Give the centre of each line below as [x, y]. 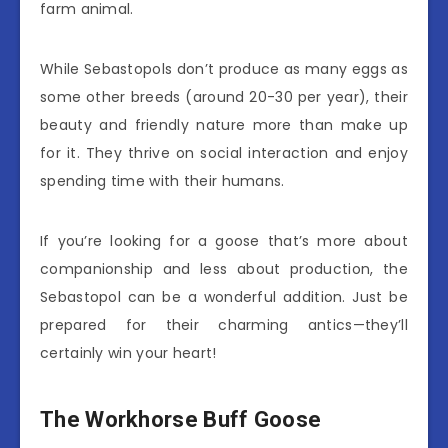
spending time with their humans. [162, 180]
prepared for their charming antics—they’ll [224, 324]
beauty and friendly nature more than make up [224, 124]
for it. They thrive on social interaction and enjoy [224, 152]
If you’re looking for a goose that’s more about [224, 240]
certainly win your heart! [128, 352]
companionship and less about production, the [224, 268]
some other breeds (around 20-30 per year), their [224, 96]
